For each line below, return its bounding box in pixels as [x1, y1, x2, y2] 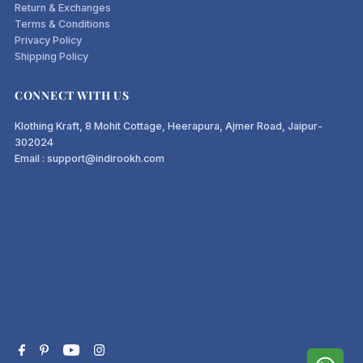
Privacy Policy [15, 33, 83, 46]
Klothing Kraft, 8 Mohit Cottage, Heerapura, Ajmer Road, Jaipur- [15, 119, 323, 132]
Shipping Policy [15, 49, 89, 62]
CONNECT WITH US [15, 87, 130, 103]
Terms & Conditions [15, 17, 111, 30]
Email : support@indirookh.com [15, 152, 165, 164]
